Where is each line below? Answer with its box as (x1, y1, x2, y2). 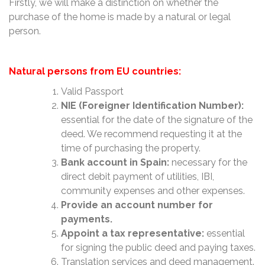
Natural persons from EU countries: (9, 66, 181, 77)
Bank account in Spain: (61, 157, 172, 168)
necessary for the (172, 157, 247, 168)
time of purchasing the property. (61, 143, 201, 154)
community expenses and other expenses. (61, 185, 245, 196)
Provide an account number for (61, 199, 213, 211)
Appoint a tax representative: (61, 228, 204, 239)
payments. (61, 214, 112, 225)
